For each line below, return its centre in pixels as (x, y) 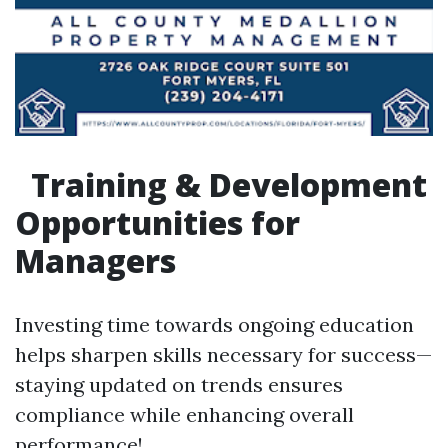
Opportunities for (157, 222)
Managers (95, 260)
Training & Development (225, 184)
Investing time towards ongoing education (214, 324)
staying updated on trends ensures (179, 384)
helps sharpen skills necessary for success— (223, 354)
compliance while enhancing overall (184, 414)
